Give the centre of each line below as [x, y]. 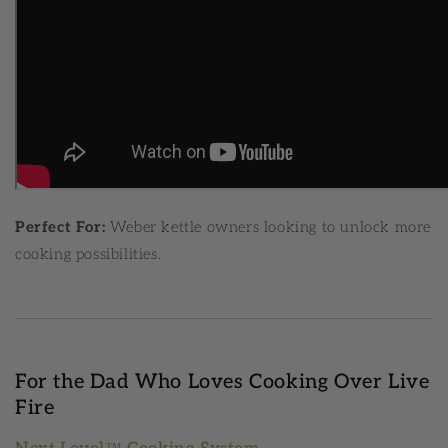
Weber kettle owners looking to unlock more [268, 227]
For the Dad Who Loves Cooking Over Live [222, 382]
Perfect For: [60, 227]
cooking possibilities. [88, 254]
